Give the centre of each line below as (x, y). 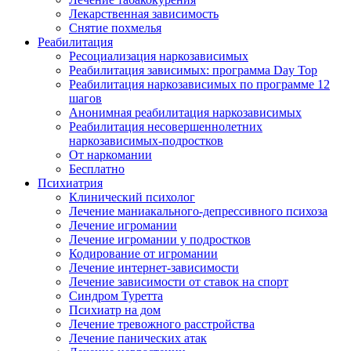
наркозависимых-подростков (146, 141)
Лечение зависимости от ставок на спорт (179, 282)
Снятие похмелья (115, 28)
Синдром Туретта (116, 296)
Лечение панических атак (138, 338)
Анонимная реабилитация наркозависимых (185, 112)
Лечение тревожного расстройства (162, 324)
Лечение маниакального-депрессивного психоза (198, 211)
